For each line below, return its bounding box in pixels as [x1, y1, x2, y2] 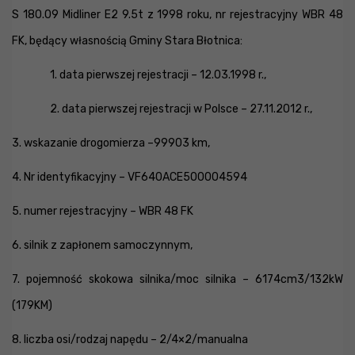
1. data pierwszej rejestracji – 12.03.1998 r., [50, 68, 266, 82]
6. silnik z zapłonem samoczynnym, [12, 239, 193, 252]
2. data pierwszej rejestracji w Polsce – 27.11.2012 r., [50, 102, 312, 116]
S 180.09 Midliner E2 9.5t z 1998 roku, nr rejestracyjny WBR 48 [12, 8, 343, 21]
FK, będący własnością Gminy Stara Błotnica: [12, 34, 242, 48]
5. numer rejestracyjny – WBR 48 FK [12, 204, 193, 218]
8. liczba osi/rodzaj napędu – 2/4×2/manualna [12, 333, 248, 346]
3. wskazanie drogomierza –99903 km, [12, 136, 210, 150]
